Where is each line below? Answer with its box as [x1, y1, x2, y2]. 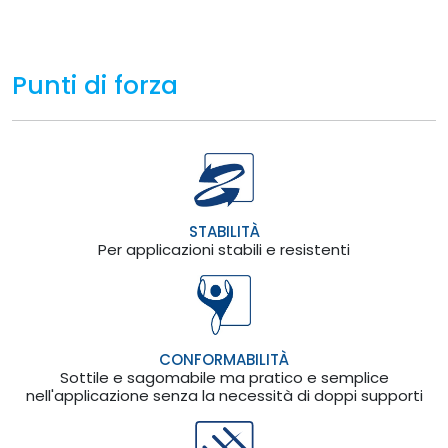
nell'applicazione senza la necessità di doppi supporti [25, 385, 423, 407]
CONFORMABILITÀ [159, 349, 289, 371]
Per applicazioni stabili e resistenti [98, 239, 350, 261]
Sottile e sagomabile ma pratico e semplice [59, 367, 389, 389]
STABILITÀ [188, 221, 260, 243]
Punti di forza [12, 68, 178, 103]
